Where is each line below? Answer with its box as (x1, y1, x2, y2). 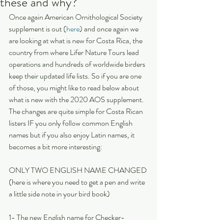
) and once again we (80, 23, 140, 34)
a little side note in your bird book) (9, 188, 110, 199)
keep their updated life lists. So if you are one (9, 70, 143, 82)
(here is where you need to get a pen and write (9, 176, 146, 188)
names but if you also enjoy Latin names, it (9, 129, 136, 140)
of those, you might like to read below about (9, 82, 140, 93)
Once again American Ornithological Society (9, 11, 144, 23)
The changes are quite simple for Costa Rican (9, 106, 144, 117)
